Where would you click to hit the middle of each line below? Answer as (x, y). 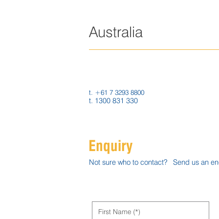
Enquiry (110, 147)
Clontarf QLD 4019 (117, 68)
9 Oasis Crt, (109, 60)
